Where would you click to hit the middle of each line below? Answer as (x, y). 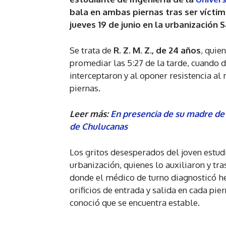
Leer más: (90, 114)
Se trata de (92, 50)
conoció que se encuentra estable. (135, 203)
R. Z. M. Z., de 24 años (157, 50)
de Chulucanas (99, 127)
